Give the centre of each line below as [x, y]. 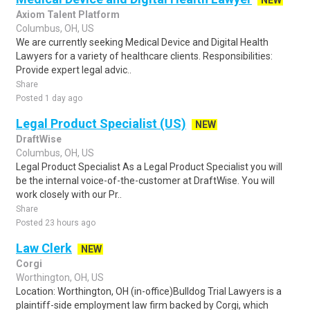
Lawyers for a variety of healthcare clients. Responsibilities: [144, 56]
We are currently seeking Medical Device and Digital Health [142, 42]
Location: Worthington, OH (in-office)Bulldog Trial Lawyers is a [149, 291]
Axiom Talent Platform [68, 15]
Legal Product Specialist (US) [101, 124]
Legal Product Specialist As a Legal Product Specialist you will [149, 167]
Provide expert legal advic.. [74, 70]
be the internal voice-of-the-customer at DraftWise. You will [145, 181]
